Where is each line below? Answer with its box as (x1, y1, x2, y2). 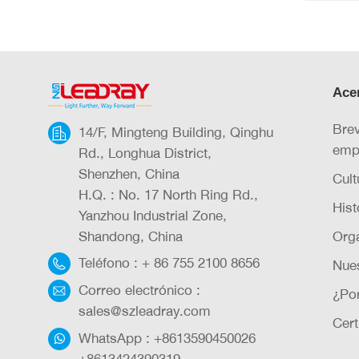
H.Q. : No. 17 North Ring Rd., (79, 185, 258, 203)
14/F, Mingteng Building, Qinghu (79, 123, 273, 140)
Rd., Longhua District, (79, 143, 212, 161)
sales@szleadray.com (79, 302, 211, 320)
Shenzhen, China (79, 164, 179, 182)
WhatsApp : (79, 329, 154, 347)
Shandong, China (79, 227, 183, 244)
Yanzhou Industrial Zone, (79, 206, 227, 224)
